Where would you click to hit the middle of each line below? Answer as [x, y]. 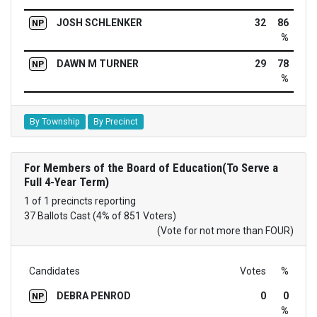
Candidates [54, 271]
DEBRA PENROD [93, 295]
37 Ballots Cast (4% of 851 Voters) [100, 215]
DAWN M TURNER [97, 64]
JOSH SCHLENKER [99, 23]
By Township [54, 121]
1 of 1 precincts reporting [80, 201]
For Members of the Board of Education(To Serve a [151, 167]
